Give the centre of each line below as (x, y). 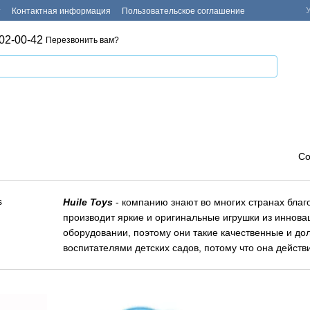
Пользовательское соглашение (183, 11)
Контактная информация (61, 11)
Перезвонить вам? (83, 40)
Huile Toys (88, 202)
